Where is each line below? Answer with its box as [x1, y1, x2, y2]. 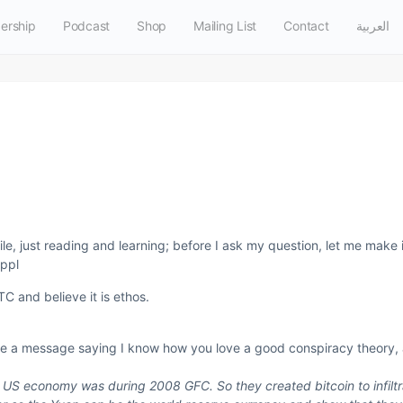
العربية [355, 18, 390, 33]
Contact [283, 18, 329, 33]
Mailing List [193, 18, 257, 33]
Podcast [62, 18, 111, 33]
